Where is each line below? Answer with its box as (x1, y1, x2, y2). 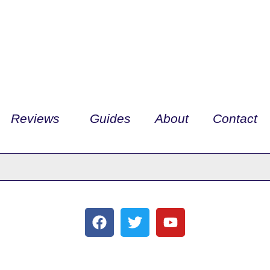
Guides (90, 111, 131, 125)
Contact (213, 111, 257, 125)
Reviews (11, 111, 60, 125)
